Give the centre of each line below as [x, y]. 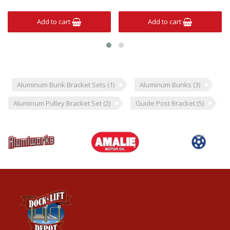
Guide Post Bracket [166, 103]
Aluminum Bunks [166, 85]
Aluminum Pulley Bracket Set [58, 103]
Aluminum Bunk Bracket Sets [62, 85]
